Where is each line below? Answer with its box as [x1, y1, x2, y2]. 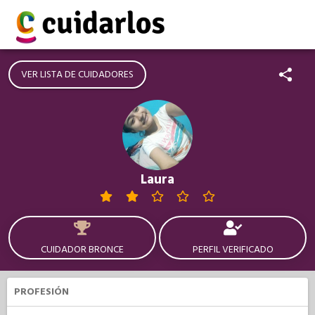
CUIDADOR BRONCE [41, 243, 124, 257]
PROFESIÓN [14, 285, 69, 299]
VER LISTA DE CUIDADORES [21, 67, 134, 82]
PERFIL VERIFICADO [192, 243, 274, 257]
